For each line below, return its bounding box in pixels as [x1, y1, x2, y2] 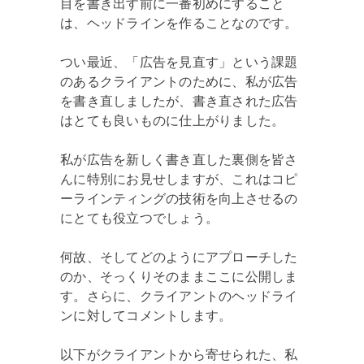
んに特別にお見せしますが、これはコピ [60, 171, 298, 186]
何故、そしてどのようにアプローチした [60, 249, 298, 264]
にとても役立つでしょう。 [60, 210, 219, 225]
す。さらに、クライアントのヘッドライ [60, 288, 298, 303]
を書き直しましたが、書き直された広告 [60, 93, 298, 108]
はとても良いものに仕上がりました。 [60, 113, 285, 128]
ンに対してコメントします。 [60, 308, 232, 323]
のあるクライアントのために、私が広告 [60, 74, 298, 89]
